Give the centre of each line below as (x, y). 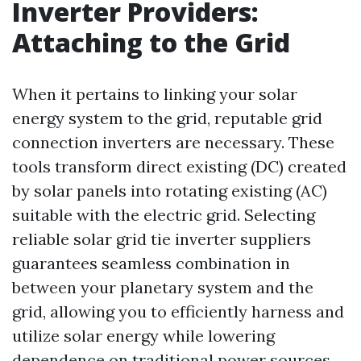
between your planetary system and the (163, 288)
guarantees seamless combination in (151, 263)
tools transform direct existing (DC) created (179, 167)
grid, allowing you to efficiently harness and (178, 312)
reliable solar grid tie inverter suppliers (162, 239)
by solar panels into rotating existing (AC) (170, 191)
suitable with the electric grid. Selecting (164, 215)
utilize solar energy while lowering (143, 336)
